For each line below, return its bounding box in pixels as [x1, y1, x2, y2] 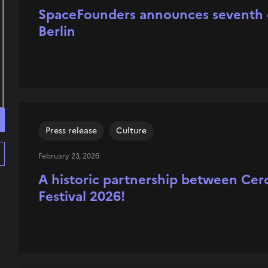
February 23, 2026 [38, 151, 99, 162]
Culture [115, 124, 147, 137]
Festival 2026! [38, 187, 125, 206]
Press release [45, 124, 97, 137]
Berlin [38, 22, 75, 41]
